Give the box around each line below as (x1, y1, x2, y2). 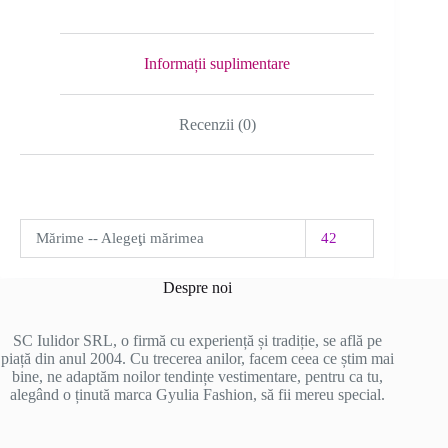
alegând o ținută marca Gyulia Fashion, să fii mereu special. (9, 385, 385, 403)
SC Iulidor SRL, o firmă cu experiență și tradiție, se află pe (12, 331, 382, 349)
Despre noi (162, 278, 232, 296)
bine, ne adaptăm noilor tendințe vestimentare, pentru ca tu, (11, 367, 383, 385)
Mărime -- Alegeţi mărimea (36, 230, 204, 247)
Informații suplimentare (144, 54, 291, 72)
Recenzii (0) (178, 115, 256, 133)
